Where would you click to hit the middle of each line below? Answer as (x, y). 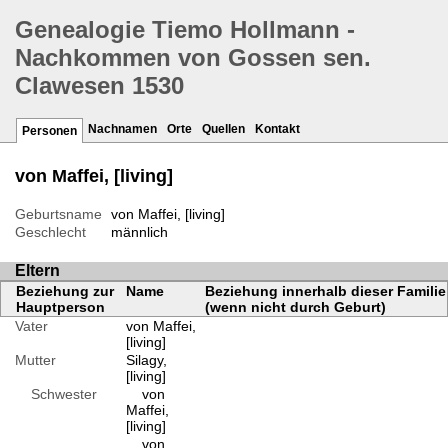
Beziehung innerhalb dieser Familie (325, 291)
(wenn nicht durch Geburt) (295, 307)
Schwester (56, 394)
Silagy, (146, 360)
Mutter (35, 360)
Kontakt (277, 129)
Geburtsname (58, 214)
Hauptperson (60, 307)
